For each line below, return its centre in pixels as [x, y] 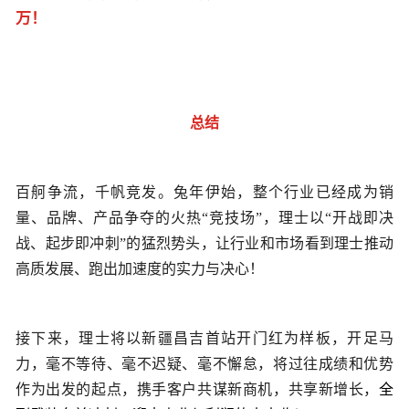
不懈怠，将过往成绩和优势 [303, 363]
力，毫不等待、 [69, 363]
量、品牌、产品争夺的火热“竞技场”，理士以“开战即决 [204, 217]
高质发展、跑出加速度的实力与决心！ [140, 268]
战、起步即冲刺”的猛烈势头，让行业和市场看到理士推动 [204, 243]
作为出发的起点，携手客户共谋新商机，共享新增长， [197, 389]
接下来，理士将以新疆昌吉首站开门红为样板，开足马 [204, 338]
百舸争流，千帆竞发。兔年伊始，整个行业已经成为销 [204, 192]
